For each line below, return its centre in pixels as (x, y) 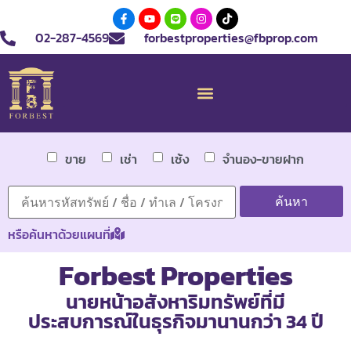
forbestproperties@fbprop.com (231, 38)
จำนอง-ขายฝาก (263, 159)
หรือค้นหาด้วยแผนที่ (59, 234)
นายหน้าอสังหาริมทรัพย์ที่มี (175, 301)
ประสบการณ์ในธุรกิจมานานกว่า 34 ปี (175, 321)
